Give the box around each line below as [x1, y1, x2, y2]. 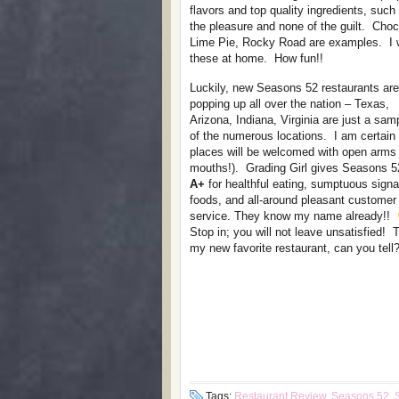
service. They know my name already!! [190, 209, 397, 223]
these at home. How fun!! [190, 52, 323, 65]
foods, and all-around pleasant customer [190, 193, 396, 207]
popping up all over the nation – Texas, [190, 97, 389, 110]
